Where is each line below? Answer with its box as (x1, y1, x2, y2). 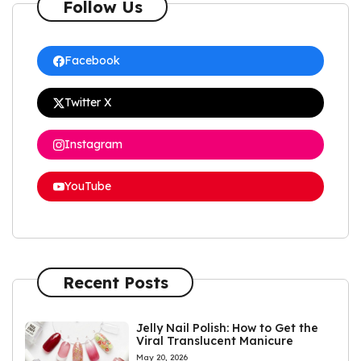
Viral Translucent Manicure (136, 334, 294, 349)
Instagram (64, 137, 122, 152)
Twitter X (64, 95, 112, 110)
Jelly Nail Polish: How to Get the (136, 321, 319, 336)
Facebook (64, 53, 120, 68)
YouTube (64, 179, 111, 194)
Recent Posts (62, 272, 168, 293)
